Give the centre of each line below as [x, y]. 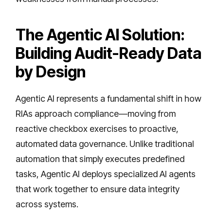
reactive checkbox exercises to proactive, [97, 128]
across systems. [47, 204]
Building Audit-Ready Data [109, 53]
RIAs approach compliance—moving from [96, 113]
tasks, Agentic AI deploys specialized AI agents [106, 174]
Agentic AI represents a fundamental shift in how [109, 98]
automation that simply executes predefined [100, 159]
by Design [51, 72]
